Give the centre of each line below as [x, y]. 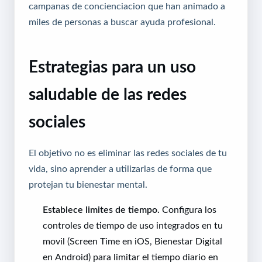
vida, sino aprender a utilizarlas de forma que [120, 169]
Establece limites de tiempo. [101, 210]
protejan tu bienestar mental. [88, 185]
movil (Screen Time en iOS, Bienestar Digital [132, 241]
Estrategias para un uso [112, 67]
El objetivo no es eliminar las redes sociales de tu [128, 153]
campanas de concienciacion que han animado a [127, 6]
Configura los [188, 210]
